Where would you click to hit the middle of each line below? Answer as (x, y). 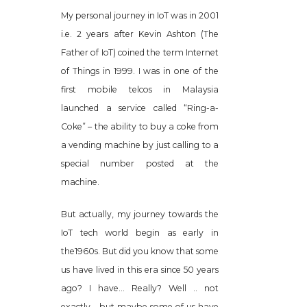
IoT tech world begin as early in (140, 232)
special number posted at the (140, 163)
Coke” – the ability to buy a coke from (140, 126)
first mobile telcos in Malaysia (140, 89)
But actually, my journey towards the (140, 214)
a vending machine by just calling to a (140, 145)
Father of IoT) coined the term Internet (140, 52)
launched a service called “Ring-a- (140, 108)
